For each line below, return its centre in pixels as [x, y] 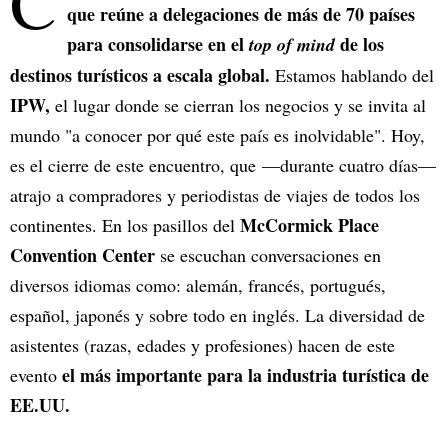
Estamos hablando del [354, 75]
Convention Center [85, 255]
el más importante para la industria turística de [245, 375]
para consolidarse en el [158, 44]
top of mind [292, 45]
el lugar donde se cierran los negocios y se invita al [240, 105]
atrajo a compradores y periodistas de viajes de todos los [215, 195]
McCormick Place [307, 225]
